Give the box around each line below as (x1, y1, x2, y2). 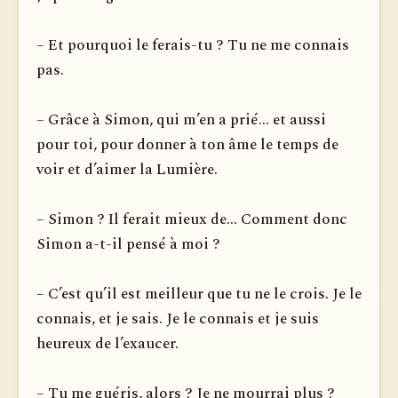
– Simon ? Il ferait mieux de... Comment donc (36, 208, 347, 231)
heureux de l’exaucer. (36, 332, 179, 355)
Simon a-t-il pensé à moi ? (36, 233, 220, 256)
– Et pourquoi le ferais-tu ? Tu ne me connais (36, 34, 349, 57)
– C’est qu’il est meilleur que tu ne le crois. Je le (36, 283, 362, 306)
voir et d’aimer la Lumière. (36, 158, 218, 181)
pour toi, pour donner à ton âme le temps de (36, 133, 338, 156)
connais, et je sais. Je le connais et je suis (36, 307, 319, 330)
